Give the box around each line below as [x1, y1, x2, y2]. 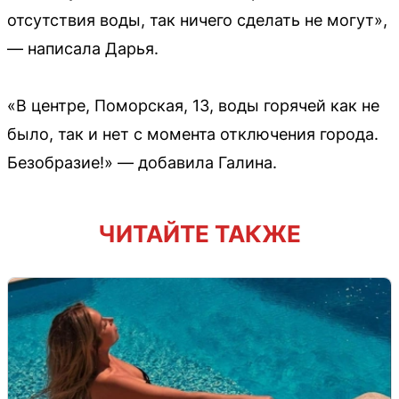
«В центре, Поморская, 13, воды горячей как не [7, 95, 379, 115]
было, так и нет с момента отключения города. [7, 124, 379, 143]
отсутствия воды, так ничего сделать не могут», [7, 10, 387, 29]
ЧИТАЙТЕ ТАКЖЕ [98, 219, 301, 248]
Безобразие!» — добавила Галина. [7, 152, 277, 172]
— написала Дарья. [7, 38, 159, 58]
